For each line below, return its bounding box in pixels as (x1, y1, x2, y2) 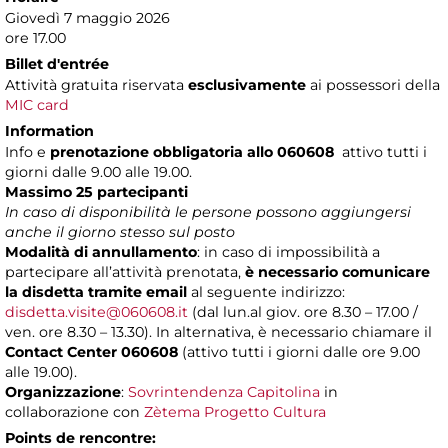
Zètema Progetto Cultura (144, 402, 326, 421)
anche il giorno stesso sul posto (5, 222, 235, 241)
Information (5, 121, 94, 140)
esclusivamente (188, 75, 310, 94)
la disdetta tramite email (5, 282, 191, 301)
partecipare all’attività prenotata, (5, 262, 245, 281)
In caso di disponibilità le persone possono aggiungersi (5, 202, 411, 221)
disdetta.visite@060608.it (5, 302, 188, 321)
